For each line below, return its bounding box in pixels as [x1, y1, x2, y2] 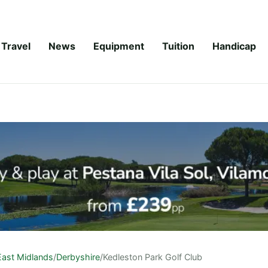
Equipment [93, 39, 144, 52]
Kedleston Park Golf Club [103, 251, 202, 262]
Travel [1, 39, 31, 52]
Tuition [162, 39, 194, 52]
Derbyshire [56, 251, 100, 262]
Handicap [212, 39, 256, 52]
